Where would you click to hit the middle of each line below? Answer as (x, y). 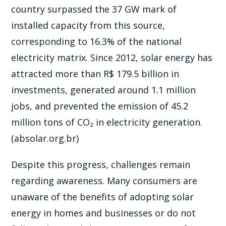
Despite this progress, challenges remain (101, 164)
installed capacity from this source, (88, 25)
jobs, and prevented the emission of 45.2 (100, 106)
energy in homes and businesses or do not (104, 213)
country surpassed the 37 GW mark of (94, 9)
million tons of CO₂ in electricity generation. (107, 122)
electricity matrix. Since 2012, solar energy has (112, 57)
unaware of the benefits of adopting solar (103, 196)
